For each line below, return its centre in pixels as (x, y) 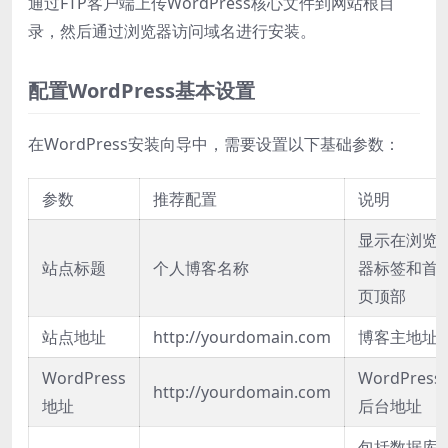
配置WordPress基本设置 (141, 90)
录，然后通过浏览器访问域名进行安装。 (172, 30)
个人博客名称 (201, 267)
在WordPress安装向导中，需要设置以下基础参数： (214, 143)
